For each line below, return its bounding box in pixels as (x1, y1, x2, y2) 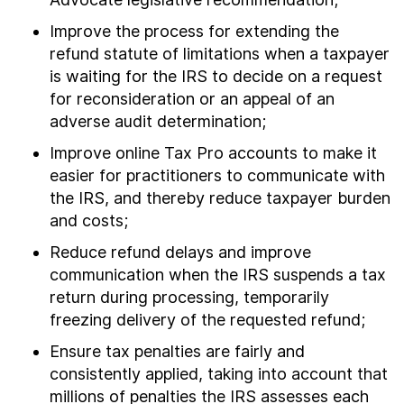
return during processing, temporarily (50, 288, 329, 307)
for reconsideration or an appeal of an (50, 89, 335, 108)
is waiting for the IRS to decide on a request (50, 67, 382, 86)
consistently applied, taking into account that (50, 364, 388, 383)
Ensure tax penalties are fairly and (50, 342, 305, 361)
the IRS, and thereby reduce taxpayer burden (50, 188, 390, 207)
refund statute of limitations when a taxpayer (50, 44, 390, 63)
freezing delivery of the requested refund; (50, 310, 365, 329)
